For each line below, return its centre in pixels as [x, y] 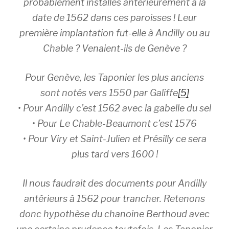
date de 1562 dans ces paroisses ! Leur [114, 18]
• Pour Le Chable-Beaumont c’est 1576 [114, 123]
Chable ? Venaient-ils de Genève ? [114, 48]
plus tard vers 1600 [112, 154]
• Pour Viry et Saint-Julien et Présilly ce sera [114, 139]
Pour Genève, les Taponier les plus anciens [114, 77]
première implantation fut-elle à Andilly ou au [114, 33]
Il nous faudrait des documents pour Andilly [114, 183]
